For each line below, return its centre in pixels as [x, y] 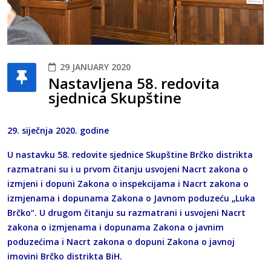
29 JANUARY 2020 [95, 67]
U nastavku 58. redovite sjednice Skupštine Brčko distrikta [130, 155]
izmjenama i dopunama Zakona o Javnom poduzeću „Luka [131, 198]
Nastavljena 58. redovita [134, 83]
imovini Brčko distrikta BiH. [65, 256]
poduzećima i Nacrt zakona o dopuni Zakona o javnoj [121, 242]
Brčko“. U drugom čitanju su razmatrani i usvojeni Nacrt [126, 213]
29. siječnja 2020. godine [58, 131]
